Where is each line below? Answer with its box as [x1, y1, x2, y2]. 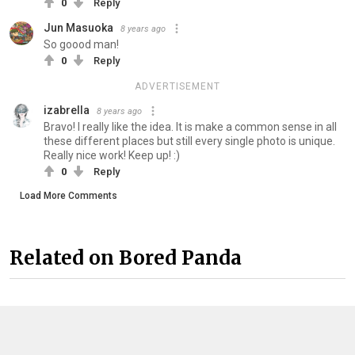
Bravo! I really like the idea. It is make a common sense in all [44, 120, 337, 133]
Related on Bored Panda [10, 246, 242, 271]
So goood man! [44, 37, 119, 51]
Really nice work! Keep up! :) [44, 148, 180, 162]
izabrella [44, 103, 90, 116]
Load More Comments [20, 189, 117, 201]
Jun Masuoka [44, 21, 113, 34]
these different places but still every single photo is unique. [44, 134, 335, 147]
